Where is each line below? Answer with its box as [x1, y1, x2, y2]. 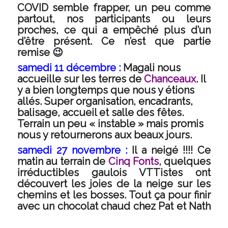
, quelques [159, 155, 211, 167]
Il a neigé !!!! [127, 144, 198, 156]
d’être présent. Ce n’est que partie [17, 35, 211, 47]
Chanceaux [144, 73, 196, 85]
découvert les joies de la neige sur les [17, 178, 211, 190]
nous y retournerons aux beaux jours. [17, 129, 192, 141]
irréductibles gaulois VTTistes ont [17, 166, 211, 179]
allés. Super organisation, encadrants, [17, 95, 193, 107]
